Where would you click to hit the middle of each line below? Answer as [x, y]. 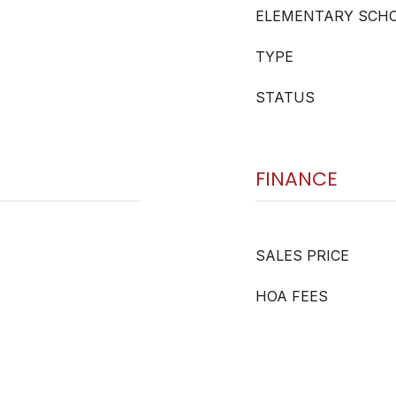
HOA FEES [292, 296]
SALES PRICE [302, 255]
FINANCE [297, 179]
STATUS [285, 97]
